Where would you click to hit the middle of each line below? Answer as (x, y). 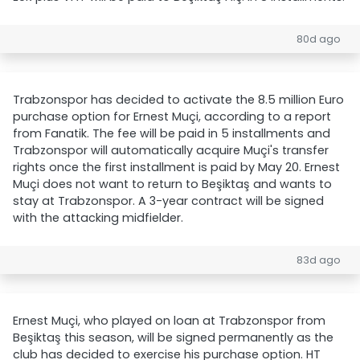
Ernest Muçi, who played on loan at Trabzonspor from (169, 321)
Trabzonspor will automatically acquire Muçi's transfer (171, 150)
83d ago (319, 260)
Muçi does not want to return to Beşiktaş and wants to (172, 184)
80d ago (319, 39)
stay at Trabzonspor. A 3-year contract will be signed (168, 201)
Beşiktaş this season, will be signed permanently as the (173, 337)
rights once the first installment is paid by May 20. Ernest (176, 167)
